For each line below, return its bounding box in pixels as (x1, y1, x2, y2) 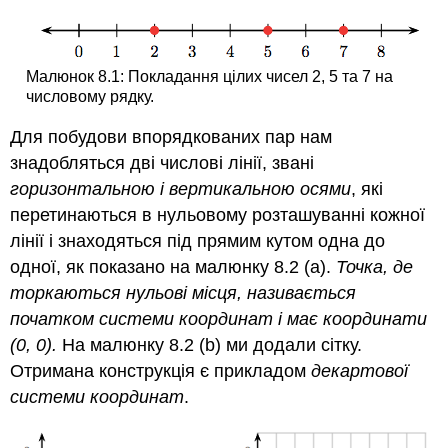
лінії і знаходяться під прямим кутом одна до (10, 231, 386, 252)
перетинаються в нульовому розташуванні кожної (10, 205, 426, 226)
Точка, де (336, 257, 414, 278)
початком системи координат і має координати (10, 309, 428, 330)
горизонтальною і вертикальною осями (10, 179, 352, 200)
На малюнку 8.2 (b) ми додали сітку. (57, 335, 363, 356)
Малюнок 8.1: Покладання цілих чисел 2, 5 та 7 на (25, 67, 393, 85)
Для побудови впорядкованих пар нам (10, 127, 333, 148)
